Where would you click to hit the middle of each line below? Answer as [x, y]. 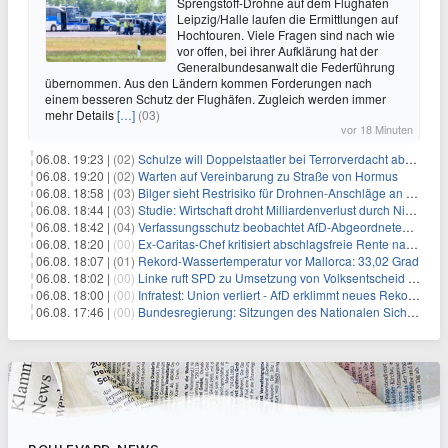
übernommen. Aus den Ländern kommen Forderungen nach [208, 82]
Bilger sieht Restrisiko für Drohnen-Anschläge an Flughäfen [272, 192]
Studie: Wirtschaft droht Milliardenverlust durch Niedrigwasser [271, 209]
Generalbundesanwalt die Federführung [286, 66]
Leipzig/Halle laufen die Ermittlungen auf [287, 18]
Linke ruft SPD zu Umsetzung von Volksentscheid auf [273, 277]
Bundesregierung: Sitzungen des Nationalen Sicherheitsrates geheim [272, 311]
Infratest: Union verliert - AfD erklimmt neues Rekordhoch [273, 294]
